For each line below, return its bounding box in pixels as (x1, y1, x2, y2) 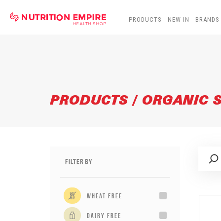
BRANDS (195, 16, 220, 23)
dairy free (87, 211, 121, 220)
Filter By (65, 157, 92, 166)
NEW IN (168, 16, 189, 23)
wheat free (87, 191, 122, 200)
